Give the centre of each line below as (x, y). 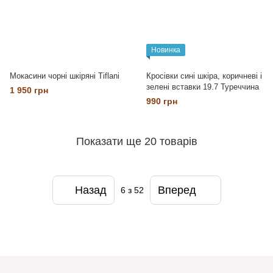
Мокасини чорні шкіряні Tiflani (65, 76)
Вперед (177, 190)
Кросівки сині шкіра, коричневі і (204, 76)
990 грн (162, 101)
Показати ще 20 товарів (136, 141)
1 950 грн (29, 90)
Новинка (166, 50)
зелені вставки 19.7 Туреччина (203, 87)
